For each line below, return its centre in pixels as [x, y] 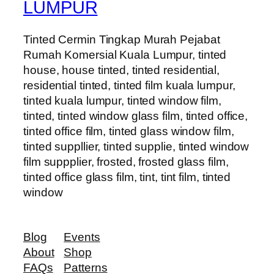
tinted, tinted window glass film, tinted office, [136, 116]
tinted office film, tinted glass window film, [129, 131]
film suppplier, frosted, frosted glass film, [126, 161]
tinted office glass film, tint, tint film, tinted [127, 177]
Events [82, 237]
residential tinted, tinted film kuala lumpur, [129, 85]
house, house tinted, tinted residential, [121, 70]
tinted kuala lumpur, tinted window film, [122, 100]
